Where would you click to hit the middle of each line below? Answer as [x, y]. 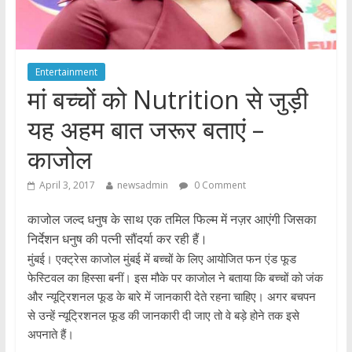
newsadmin [142, 185]
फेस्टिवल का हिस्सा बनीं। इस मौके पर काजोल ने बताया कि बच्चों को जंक [175, 278]
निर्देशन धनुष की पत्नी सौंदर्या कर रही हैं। [117, 239]
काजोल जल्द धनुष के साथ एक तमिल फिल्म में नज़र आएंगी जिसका [172, 220]
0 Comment [218, 185]
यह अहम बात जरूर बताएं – [145, 130]
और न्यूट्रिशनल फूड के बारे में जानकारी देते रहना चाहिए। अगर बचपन [171, 297]
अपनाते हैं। [50, 334]
